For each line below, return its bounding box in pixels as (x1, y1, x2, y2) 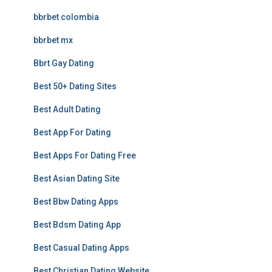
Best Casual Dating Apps (33, 243, 129, 253)
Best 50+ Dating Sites (33, 81, 117, 91)
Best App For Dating (33, 127, 111, 137)
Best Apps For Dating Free (33, 151, 136, 160)
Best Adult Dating (33, 104, 101, 114)
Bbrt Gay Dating (33, 58, 94, 68)
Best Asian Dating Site (33, 174, 120, 183)
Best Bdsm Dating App (33, 220, 121, 229)
